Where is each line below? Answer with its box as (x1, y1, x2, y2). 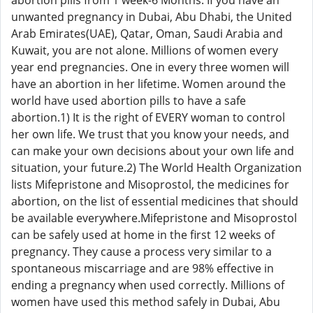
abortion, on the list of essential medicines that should (11, 194, 298, 209)
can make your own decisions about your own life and (11, 143, 294, 159)
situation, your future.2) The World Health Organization (11, 160, 302, 175)
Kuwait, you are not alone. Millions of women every (11, 43, 278, 58)
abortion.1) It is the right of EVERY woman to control (11, 110, 285, 125)
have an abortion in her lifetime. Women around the (11, 76, 286, 92)
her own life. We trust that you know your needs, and (11, 126, 289, 142)
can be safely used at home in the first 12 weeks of (11, 227, 275, 242)
